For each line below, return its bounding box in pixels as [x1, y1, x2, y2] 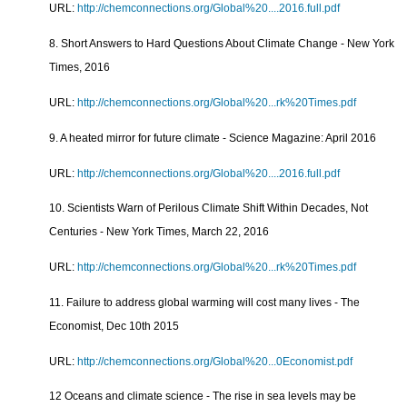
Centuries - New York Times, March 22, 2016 [49, 225, 270, 239]
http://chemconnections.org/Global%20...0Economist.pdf [77, 354, 353, 368]
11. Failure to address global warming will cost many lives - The [49, 295, 361, 309]
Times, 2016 [49, 61, 111, 74]
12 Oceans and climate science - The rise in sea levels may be [49, 390, 357, 403]
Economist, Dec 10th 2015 [49, 319, 180, 333]
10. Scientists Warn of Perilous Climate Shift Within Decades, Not [49, 202, 369, 215]
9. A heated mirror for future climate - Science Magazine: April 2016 [49, 131, 377, 144]
